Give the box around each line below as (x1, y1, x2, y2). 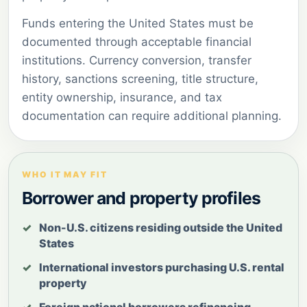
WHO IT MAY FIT (22, 169, 108, 180)
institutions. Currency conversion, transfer (22, 53, 251, 67)
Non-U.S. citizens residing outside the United (39, 220, 282, 234)
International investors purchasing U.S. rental (39, 260, 284, 274)
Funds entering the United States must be (22, 16, 254, 30)
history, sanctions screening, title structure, (22, 71, 258, 86)
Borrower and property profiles (22, 187, 260, 208)
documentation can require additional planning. (22, 108, 282, 123)
